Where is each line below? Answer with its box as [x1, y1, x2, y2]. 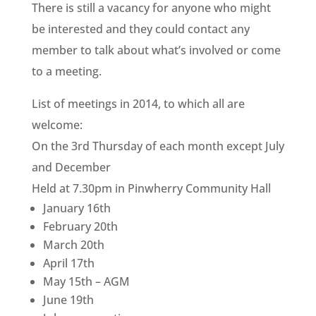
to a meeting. [31, 63, 102, 79]
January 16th [42, 200, 111, 216]
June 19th [42, 292, 94, 308]
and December [31, 159, 111, 175]
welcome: [31, 117, 83, 133]
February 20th [42, 219, 118, 234]
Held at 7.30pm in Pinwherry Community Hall [31, 181, 271, 196]
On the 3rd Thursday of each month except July [31, 138, 284, 154]
